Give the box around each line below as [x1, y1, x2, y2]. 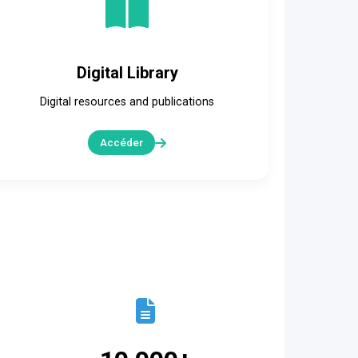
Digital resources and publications [40, 95, 215, 109]
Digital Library [76, 63, 178, 82]
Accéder [100, 136, 144, 149]
